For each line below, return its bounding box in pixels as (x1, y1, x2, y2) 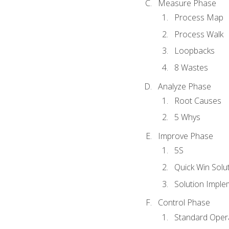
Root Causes (174, 95, 221, 106)
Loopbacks (174, 45, 215, 57)
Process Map (174, 11, 223, 23)
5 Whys (174, 111, 200, 123)
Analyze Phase (157, 80, 211, 92)
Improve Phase (157, 130, 213, 142)
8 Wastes (174, 61, 208, 73)
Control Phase (157, 197, 210, 209)
